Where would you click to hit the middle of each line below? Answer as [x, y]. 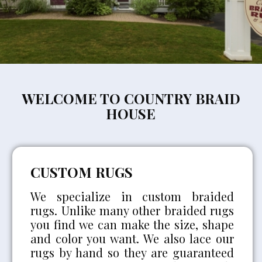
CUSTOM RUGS [82, 172]
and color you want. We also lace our [132, 238]
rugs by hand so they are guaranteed [132, 252]
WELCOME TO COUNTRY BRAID [131, 98]
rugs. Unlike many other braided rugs [132, 210]
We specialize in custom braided [132, 196]
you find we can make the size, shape [132, 224]
